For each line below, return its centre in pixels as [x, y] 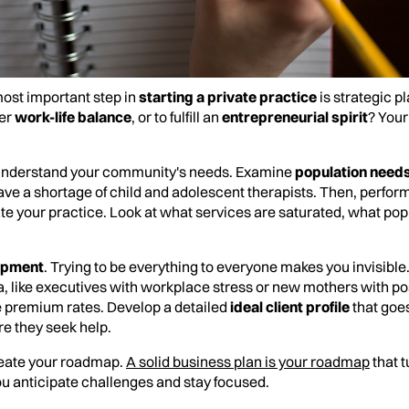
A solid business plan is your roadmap [248, 362]
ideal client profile [290, 307]
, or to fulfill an [177, 117]
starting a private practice [228, 97]
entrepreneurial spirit [295, 117]
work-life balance [73, 117]
